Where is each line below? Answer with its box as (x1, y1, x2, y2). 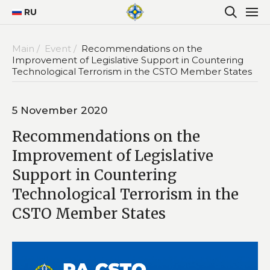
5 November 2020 (12, 104, 107, 116)
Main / (12, 42, 42, 54)
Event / (45, 42, 79, 54)
